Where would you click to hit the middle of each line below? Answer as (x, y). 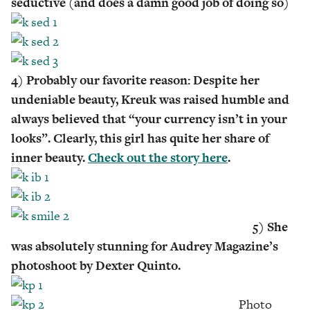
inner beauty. (49, 157)
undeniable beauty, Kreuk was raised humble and (150, 99)
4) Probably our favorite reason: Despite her (135, 80)
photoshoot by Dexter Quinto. (96, 265)
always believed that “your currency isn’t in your (149, 118)
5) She (270, 226)
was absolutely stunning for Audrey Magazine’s (145, 246)
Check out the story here (158, 157)
